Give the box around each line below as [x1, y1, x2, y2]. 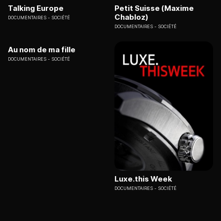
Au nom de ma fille [8, 44, 75, 54]
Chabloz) [114, 12, 148, 22]
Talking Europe [8, 3, 64, 13]
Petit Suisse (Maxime [114, 3, 194, 13]
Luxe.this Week [114, 174, 172, 184]
